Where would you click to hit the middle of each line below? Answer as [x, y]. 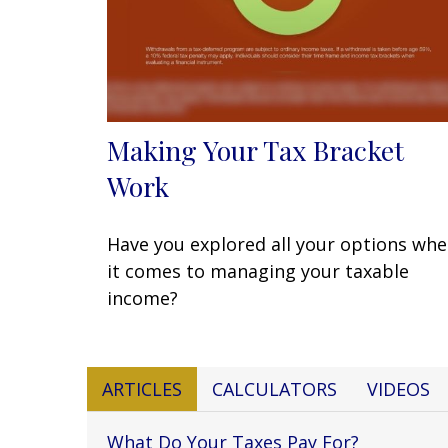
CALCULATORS [274, 389]
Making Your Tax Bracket [255, 150]
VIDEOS [398, 389]
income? [142, 298]
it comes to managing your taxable [258, 271]
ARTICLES [142, 389]
